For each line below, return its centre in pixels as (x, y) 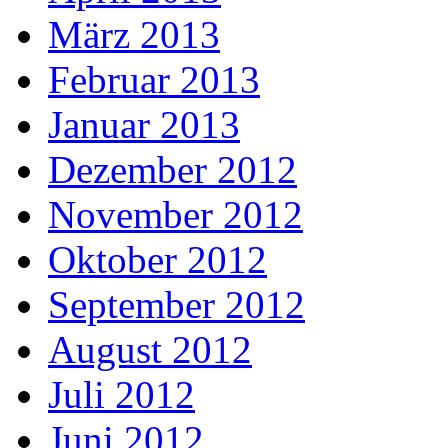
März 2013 (134, 35)
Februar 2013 (154, 80)
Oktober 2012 (157, 260)
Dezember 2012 (172, 170)
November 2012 (175, 215)
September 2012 (176, 305)
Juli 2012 (121, 395)
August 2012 (150, 350)
